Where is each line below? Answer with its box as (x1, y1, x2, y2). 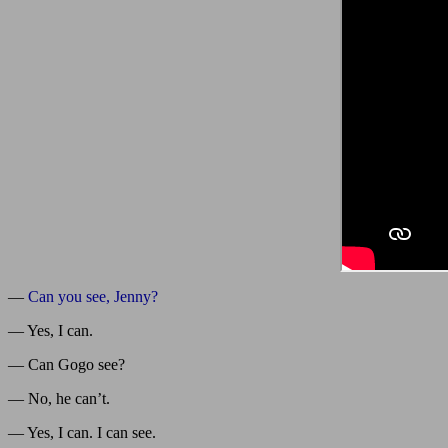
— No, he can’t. (8, 389, 110, 407)
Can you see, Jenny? (28, 287, 158, 305)
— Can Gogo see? (8, 355, 125, 373)
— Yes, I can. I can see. (8, 423, 156, 441)
